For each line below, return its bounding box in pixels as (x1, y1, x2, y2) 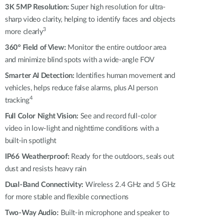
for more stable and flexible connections (5, 193, 129, 201)
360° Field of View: (5, 44, 66, 51)
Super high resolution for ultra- (69, 3, 166, 11)
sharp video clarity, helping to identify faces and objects (5, 16, 176, 23)
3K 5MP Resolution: (5, 3, 69, 11)
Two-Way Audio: (5, 209, 61, 217)
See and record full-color (78, 112, 157, 120)
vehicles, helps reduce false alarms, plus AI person (5, 84, 158, 92)
